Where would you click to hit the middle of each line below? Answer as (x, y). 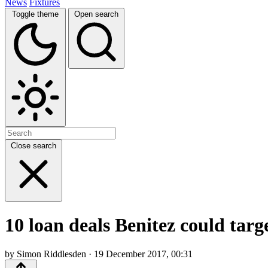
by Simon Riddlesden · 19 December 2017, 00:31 (99, 254)
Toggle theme (35, 14)
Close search (33, 145)
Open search (96, 14)
